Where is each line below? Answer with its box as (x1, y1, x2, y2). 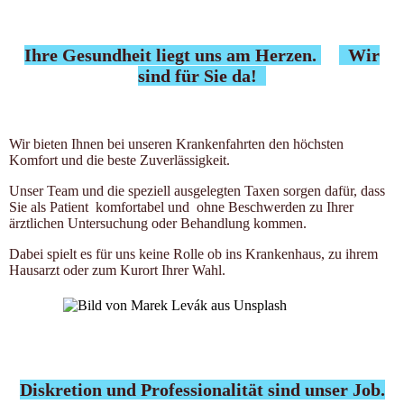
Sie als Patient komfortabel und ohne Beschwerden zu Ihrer (9, 198, 353, 215)
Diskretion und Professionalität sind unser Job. (19, 379, 385, 399)
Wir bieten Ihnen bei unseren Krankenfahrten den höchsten (9, 135, 344, 151)
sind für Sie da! (138, 65, 266, 86)
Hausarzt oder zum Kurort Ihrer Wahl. (9, 262, 225, 278)
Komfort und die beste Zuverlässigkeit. (9, 151, 234, 168)
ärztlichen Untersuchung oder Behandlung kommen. (9, 215, 307, 231)
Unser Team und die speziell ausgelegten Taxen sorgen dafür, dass (9, 182, 385, 198)
